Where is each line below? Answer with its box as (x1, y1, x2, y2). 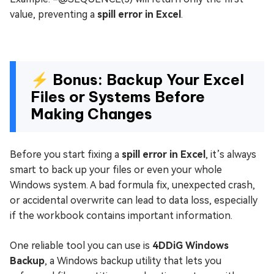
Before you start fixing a (10, 148, 122, 160)
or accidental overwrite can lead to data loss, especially (10, 194, 257, 206)
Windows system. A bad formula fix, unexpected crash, (10, 179, 255, 191)
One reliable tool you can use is (10, 239, 152, 251)
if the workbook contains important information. (10, 209, 232, 221)
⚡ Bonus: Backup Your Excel (31, 70, 244, 89)
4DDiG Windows (152, 239, 229, 251)
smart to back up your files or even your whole (10, 163, 222, 176)
